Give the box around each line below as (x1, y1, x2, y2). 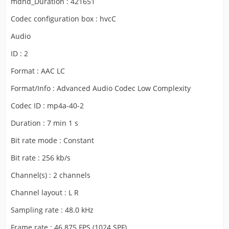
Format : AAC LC (11, 66, 65, 76)
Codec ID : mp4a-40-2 (11, 101, 84, 110)
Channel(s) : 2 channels (11, 170, 90, 180)
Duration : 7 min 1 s (11, 118, 78, 128)
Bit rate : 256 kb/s (11, 153, 71, 163)
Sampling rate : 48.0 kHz (11, 205, 94, 215)
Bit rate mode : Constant (11, 135, 94, 145)
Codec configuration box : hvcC (11, 14, 116, 24)
